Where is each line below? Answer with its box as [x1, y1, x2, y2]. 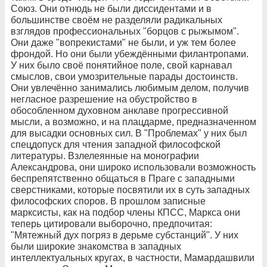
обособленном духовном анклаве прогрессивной [11, 105, 228, 116]
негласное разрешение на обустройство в [11, 94, 197, 104]
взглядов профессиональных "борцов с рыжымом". [11, 26, 239, 36]
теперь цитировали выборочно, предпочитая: [11, 218, 212, 229]
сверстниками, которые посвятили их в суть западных [11, 184, 250, 195]
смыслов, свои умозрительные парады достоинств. [11, 71, 238, 82]
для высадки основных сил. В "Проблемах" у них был [11, 128, 247, 138]
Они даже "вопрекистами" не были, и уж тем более [11, 37, 236, 48]
